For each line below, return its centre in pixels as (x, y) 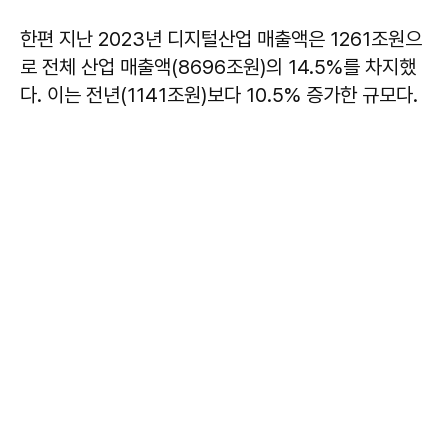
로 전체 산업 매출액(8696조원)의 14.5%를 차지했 (218, 67)
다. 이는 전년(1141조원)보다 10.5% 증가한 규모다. (219, 95)
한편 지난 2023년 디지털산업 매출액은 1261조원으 (221, 39)
